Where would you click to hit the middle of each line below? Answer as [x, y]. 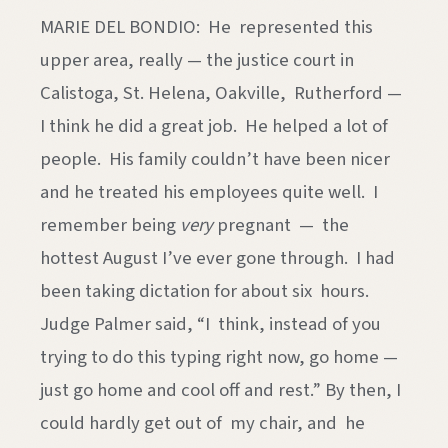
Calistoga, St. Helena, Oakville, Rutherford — [221, 93]
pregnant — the [283, 225]
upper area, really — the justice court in [197, 60]
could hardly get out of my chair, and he [204, 423]
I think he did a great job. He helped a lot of [214, 126]
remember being [110, 225]
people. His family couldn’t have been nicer [215, 159]
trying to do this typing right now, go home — [219, 357]
